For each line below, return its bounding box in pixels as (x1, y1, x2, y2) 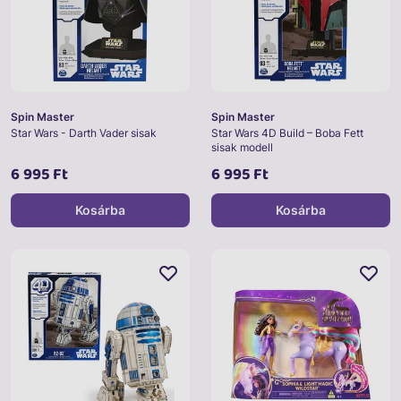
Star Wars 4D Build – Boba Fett (211, 126, 363, 141)
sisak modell (211, 141, 273, 155)
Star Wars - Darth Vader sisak (11, 126, 157, 141)
